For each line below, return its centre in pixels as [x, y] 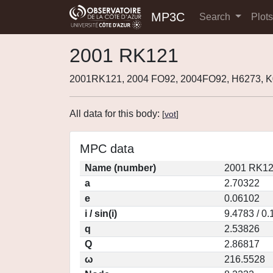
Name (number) [120, 168]
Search [216, 17]
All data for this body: [116, 114]
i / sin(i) [101, 214]
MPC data [107, 149]
